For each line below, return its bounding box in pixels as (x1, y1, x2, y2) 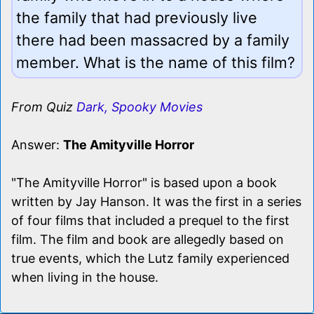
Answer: (11, 137, 63, 152)
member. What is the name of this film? (16, 53, 295, 71)
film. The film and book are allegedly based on (11, 231, 284, 247)
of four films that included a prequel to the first (11, 212, 289, 228)
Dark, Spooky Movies (76, 99, 203, 114)
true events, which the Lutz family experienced (11, 250, 289, 266)
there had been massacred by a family (16, 30, 289, 49)
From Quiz (11, 99, 76, 114)
